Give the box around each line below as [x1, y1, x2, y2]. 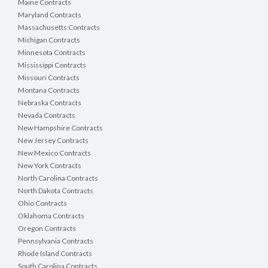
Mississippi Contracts [18, 60, 86, 70]
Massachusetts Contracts [18, 23, 100, 32]
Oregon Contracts [18, 224, 76, 233]
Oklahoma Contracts [18, 211, 84, 221]
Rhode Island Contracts [18, 249, 92, 258]
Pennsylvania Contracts [18, 236, 93, 246]
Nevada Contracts [18, 111, 75, 120]
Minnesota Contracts [18, 48, 86, 57]
